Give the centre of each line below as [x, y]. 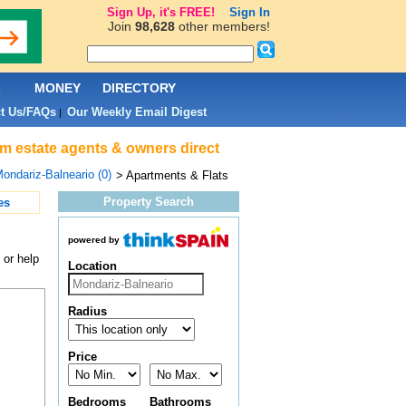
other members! [222, 26]
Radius [87, 312]
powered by [93, 240]
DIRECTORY [139, 88]
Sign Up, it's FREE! [160, 12]
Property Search [148, 202]
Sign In [249, 12]
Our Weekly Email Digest [136, 112]
